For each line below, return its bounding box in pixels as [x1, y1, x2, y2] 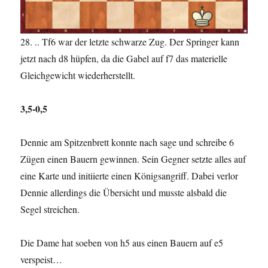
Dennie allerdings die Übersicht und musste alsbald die [20, 186, 227, 199]
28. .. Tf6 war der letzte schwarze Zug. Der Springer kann [20, 35, 240, 48]
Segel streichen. [20, 203, 80, 216]
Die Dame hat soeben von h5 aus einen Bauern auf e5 [20, 236, 224, 249]
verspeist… [20, 253, 63, 266]
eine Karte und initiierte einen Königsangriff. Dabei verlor [20, 169, 239, 182]
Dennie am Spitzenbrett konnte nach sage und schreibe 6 [20, 136, 234, 149]
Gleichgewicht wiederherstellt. [20, 69, 136, 82]
